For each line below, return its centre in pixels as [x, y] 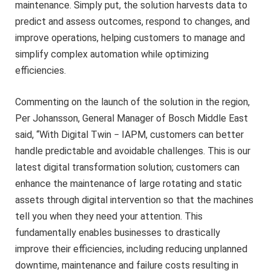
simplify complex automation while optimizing [112, 54]
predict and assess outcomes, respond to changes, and [132, 22]
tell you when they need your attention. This [109, 216]
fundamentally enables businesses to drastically [118, 232]
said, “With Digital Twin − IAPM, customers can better [129, 134]
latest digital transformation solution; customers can [127, 167]
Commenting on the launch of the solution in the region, [132, 102]
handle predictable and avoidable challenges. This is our [133, 151]
